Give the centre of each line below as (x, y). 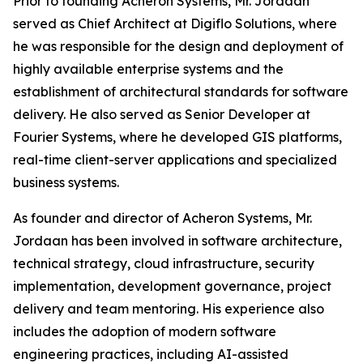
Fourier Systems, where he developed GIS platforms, (177, 137)
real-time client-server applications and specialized (175, 160)
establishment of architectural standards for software (181, 92)
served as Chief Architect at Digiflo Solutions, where (175, 23)
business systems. (66, 182)
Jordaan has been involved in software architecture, (177, 241)
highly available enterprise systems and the (148, 69)
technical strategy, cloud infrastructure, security (164, 263)
